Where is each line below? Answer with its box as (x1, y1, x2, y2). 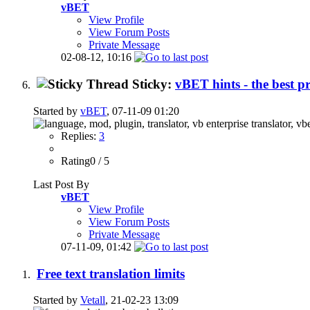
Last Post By (33, 178, 89, 190)
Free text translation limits (37, 266, 185, 281)
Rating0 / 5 (61, 154, 109, 167)
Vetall (80, 294, 105, 307)
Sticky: (132, 77, 175, 92)
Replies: (61, 129, 99, 142)
